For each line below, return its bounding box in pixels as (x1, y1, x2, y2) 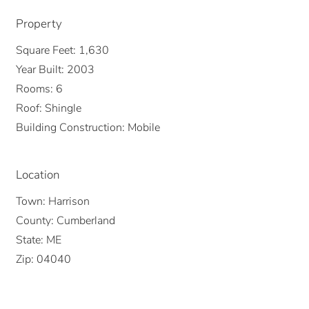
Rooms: (16, 81, 56, 97)
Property (16, 15, 62, 32)
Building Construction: (16, 119, 128, 135)
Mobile (128, 119, 160, 135)
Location (16, 166, 60, 183)
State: (16, 232, 46, 248)
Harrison (48, 193, 90, 209)
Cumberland (57, 212, 115, 228)
